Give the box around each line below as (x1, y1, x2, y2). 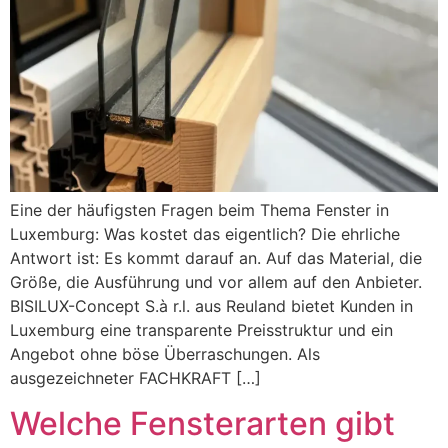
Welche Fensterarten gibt (10, 403, 395, 443)
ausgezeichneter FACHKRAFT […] (10, 368, 261, 389)
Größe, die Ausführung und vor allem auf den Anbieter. (10, 272, 422, 293)
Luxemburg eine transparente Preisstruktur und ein (10, 320, 393, 341)
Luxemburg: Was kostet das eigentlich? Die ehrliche (10, 224, 400, 245)
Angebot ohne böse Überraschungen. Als (10, 344, 320, 365)
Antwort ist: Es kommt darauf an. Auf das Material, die (10, 248, 422, 269)
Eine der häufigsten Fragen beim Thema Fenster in (10, 200, 389, 221)
